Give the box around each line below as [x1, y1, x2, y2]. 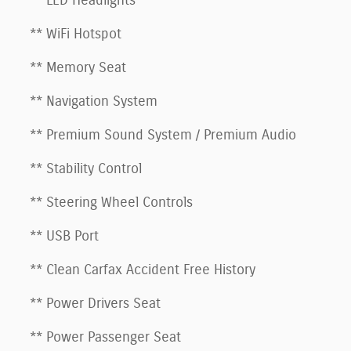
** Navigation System [30, 94, 157, 109]
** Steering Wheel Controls [30, 195, 193, 210]
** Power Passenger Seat [30, 330, 181, 345]
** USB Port [30, 229, 99, 244]
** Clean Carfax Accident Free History [30, 262, 255, 277]
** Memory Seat [30, 60, 126, 75]
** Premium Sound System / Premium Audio [30, 128, 296, 143]
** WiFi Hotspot [30, 27, 121, 42]
